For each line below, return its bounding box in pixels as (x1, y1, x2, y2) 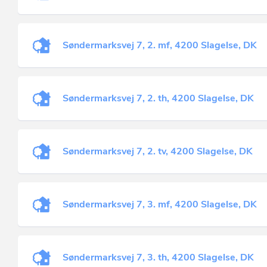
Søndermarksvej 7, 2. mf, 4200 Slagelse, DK (63, 39, 257, 52)
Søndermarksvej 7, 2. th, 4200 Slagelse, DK (63, 92, 254, 105)
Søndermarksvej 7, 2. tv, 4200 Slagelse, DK (63, 145, 253, 158)
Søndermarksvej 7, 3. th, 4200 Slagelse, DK (63, 251, 254, 264)
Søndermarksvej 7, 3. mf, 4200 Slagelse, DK (63, 198, 257, 211)
